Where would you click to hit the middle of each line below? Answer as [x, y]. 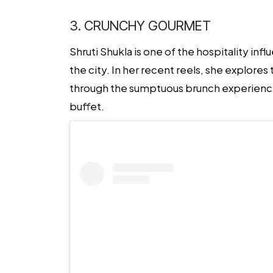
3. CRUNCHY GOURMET [140, 26]
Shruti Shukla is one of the [133, 51]
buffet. [87, 106]
